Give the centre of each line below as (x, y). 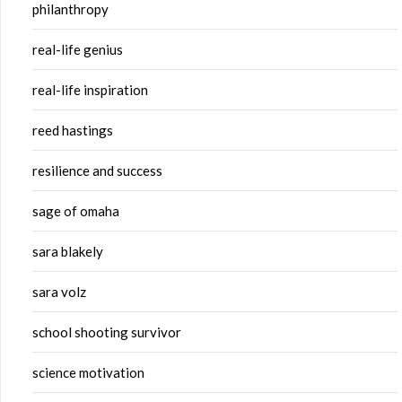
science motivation (88, 373)
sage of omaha (76, 211)
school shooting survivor (107, 332)
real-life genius (78, 50)
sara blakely (68, 252)
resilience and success (97, 171)
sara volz (59, 292)
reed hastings (73, 131)
